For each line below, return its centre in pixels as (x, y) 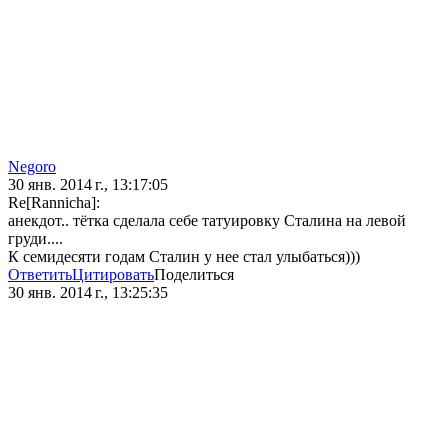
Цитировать (113, 275)
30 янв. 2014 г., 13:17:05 (88, 185)
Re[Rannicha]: (54, 203)
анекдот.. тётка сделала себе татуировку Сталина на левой (207, 221)
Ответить (40, 275)
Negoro (32, 167)
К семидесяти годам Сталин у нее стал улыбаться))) (184, 257)
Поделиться (194, 275)
